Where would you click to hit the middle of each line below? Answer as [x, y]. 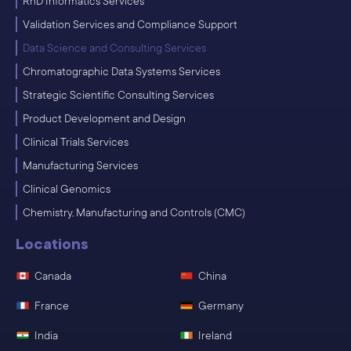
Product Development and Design [104, 119]
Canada [52, 276]
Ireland [215, 336]
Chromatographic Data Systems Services [121, 72]
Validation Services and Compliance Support [130, 25]
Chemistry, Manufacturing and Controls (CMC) [134, 213]
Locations [52, 245]
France [51, 306]
